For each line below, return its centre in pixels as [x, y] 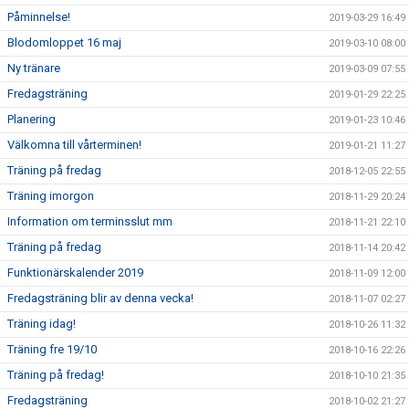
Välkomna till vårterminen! [74, 145]
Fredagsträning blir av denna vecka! [100, 298]
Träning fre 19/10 [52, 349]
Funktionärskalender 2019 [75, 273]
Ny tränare [34, 68]
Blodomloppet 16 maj [64, 42]
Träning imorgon [51, 196]
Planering [31, 119]
